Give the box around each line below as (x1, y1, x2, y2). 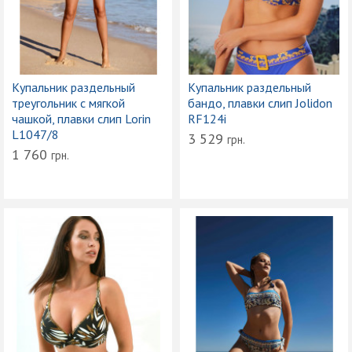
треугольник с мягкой (12, 94, 125, 111)
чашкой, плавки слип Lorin (12, 110, 151, 126)
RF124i (188, 110, 226, 126)
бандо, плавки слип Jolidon (188, 94, 332, 111)
